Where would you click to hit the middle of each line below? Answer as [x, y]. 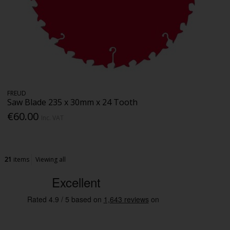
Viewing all [51, 159]
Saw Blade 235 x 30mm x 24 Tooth [73, 102]
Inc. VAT [53, 118]
